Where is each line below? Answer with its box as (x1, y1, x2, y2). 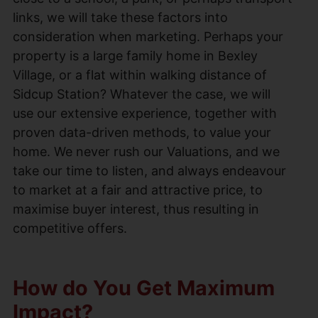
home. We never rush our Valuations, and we (13, 143, 280, 159)
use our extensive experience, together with (13, 105, 277, 121)
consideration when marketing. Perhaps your (13, 28, 283, 44)
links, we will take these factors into (13, 9, 228, 25)
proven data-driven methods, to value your (13, 124, 271, 140)
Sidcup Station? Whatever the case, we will (13, 86, 270, 102)
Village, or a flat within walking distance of (13, 67, 267, 82)
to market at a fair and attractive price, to (13, 182, 263, 197)
